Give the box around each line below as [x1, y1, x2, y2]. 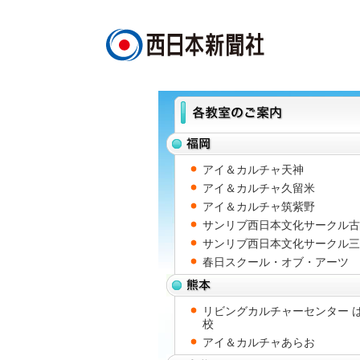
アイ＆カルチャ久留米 [202, 182, 315, 194]
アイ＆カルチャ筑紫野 [202, 200, 315, 213]
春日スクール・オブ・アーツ [202, 256, 349, 268]
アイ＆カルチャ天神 [202, 163, 304, 176]
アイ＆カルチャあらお [202, 336, 315, 349]
